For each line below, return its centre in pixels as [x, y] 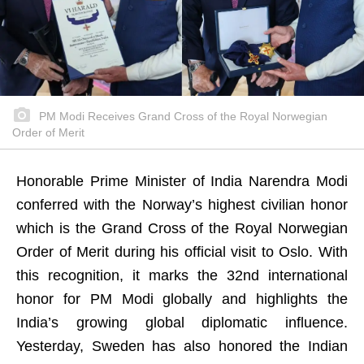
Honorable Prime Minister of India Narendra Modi [182, 181]
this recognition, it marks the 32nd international [182, 275]
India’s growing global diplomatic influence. [182, 323]
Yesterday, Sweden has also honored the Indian [182, 346]
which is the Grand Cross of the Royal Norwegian [182, 228]
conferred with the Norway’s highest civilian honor [182, 205]
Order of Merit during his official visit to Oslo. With [182, 252]
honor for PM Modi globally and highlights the [182, 299]
